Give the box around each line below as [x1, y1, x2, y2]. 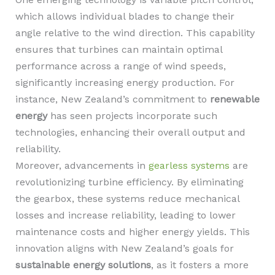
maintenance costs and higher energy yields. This [15, 226, 250, 238]
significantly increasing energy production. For [15, 77, 234, 88]
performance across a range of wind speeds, [15, 60, 226, 72]
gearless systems [148, 160, 230, 171]
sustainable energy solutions [15, 259, 151, 271]
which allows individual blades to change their [15, 10, 234, 22]
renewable [209, 93, 260, 105]
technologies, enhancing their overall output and [15, 126, 246, 138]
